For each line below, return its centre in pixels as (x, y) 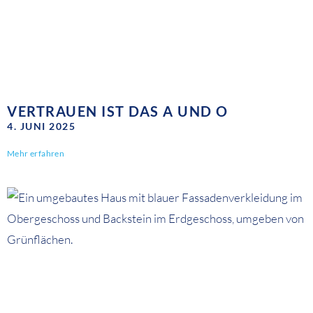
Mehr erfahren (36, 154)
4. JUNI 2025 (41, 126)
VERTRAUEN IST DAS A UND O (118, 111)
